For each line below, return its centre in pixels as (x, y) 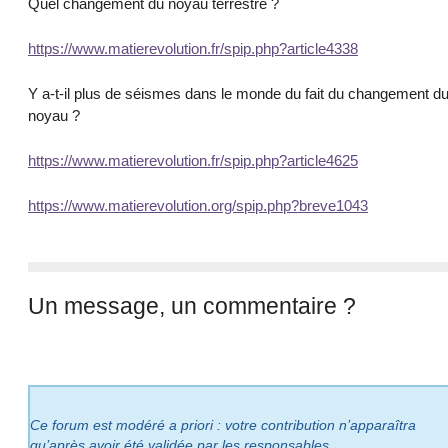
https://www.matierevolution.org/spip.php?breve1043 (198, 205)
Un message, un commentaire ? (192, 306)
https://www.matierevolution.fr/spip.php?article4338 (193, 49)
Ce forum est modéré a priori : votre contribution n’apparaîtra (223, 426)
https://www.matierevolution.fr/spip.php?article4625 (193, 160)
